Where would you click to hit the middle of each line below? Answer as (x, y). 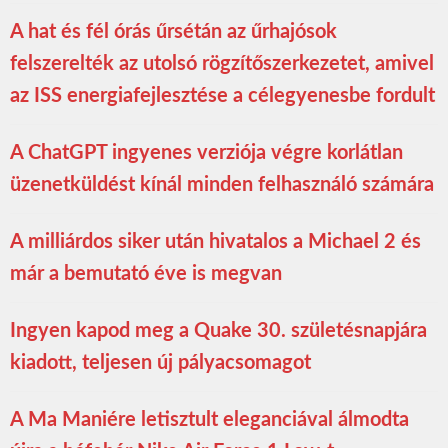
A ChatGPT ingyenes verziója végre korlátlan (206, 152)
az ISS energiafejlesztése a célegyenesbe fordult (222, 95)
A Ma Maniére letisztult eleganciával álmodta (209, 419)
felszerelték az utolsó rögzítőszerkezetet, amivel (222, 63)
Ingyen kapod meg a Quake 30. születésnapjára (218, 330)
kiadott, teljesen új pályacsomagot (160, 362)
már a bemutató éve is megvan (146, 273)
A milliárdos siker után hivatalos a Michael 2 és (215, 241)
